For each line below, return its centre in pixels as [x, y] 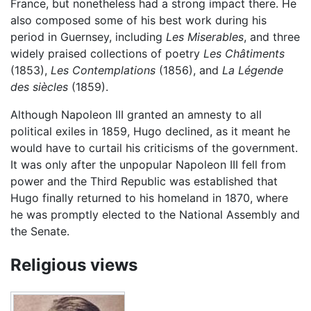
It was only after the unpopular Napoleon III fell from [148, 164]
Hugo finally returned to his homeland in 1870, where [149, 197]
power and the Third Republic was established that [144, 181]
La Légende [253, 70]
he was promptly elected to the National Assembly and [155, 214]
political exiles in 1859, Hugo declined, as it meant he [150, 131]
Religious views [74, 265]
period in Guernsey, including [88, 36]
